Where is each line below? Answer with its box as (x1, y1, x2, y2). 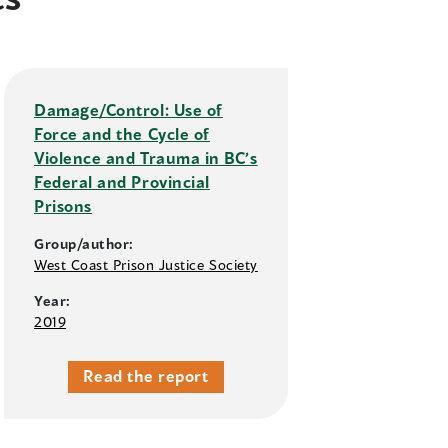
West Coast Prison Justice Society (34, 256, 258, 274)
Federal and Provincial (34, 172, 210, 192)
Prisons (34, 196, 92, 216)
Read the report (83, 366, 209, 386)
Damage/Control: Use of (34, 100, 223, 120)
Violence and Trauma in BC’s (34, 148, 258, 168)
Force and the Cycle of (34, 124, 210, 144)
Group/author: (34, 235, 135, 253)
